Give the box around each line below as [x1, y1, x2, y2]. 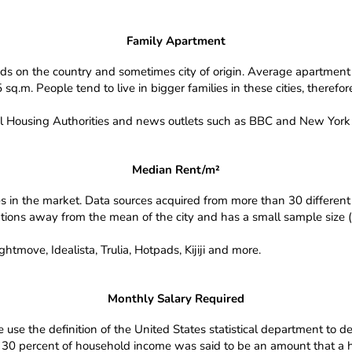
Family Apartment [126, 33, 225, 49]
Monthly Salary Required [108, 291, 244, 306]
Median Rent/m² [132, 162, 220, 178]
